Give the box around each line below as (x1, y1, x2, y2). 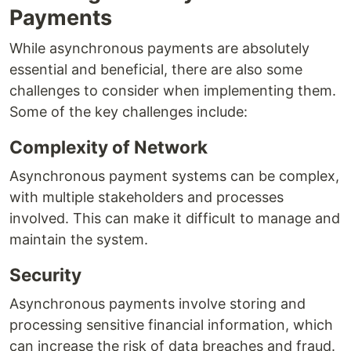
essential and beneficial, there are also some (9, 61, 302, 78)
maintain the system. (9, 231, 148, 248)
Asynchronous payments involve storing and (9, 295, 306, 313)
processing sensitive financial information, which (9, 317, 333, 334)
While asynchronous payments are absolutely (9, 40, 309, 57)
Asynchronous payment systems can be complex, (9, 168, 339, 185)
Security (9, 264, 81, 286)
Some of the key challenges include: (9, 103, 248, 121)
